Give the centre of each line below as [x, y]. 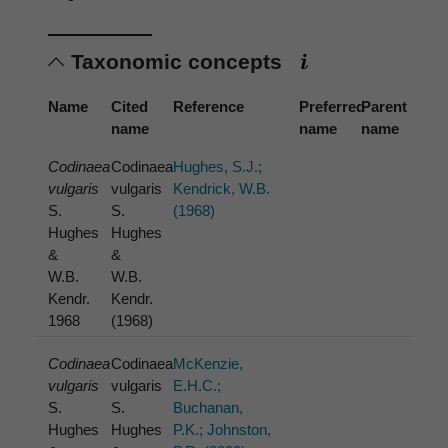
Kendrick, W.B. [222, 189]
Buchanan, [208, 408]
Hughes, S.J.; [218, 167]
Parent [384, 107]
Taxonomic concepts [179, 62]
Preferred [331, 107]
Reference [209, 107]
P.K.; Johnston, [222, 430]
